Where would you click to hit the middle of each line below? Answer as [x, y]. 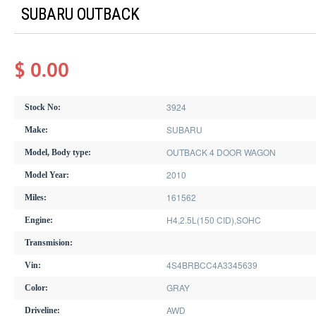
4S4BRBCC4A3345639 [212, 265]
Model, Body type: [58, 152]
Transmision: [49, 242]
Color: [36, 287]
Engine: [39, 220]
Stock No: [43, 107]
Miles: [36, 197]
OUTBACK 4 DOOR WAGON [221, 152]
